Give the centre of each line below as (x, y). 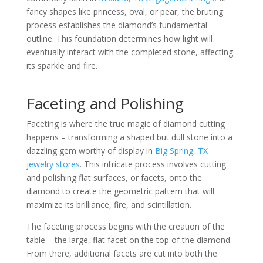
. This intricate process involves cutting (153, 164)
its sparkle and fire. (62, 65)
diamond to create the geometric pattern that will (120, 191)
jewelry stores (53, 164)
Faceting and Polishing (105, 103)
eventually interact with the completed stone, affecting (129, 52)
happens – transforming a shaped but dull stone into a (129, 137)
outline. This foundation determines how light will (119, 38)
